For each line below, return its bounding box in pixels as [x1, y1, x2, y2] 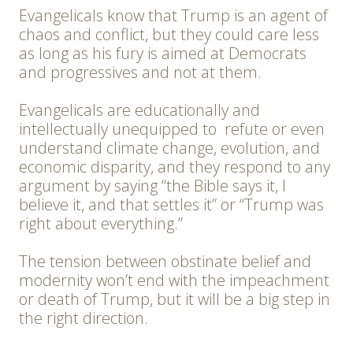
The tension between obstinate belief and [19, 251, 311, 273]
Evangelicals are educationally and [19, 99, 260, 121]
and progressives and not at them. [19, 61, 262, 84]
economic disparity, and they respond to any [19, 156, 330, 178]
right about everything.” [19, 213, 183, 235]
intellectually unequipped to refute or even [19, 118, 325, 140]
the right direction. [19, 307, 148, 329]
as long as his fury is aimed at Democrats [19, 43, 307, 65]
